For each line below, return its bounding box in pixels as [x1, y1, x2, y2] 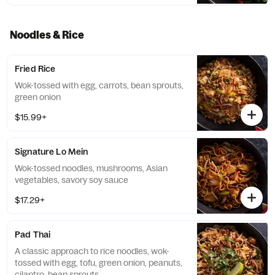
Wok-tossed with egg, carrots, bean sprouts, [15, 80, 184, 91]
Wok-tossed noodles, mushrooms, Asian [15, 163, 168, 174]
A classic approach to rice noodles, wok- [15, 246, 169, 257]
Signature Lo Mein [15, 146, 88, 157]
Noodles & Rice [10, 28, 84, 41]
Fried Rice [15, 63, 56, 74]
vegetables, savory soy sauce [15, 174, 128, 185]
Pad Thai [15, 229, 51, 240]
